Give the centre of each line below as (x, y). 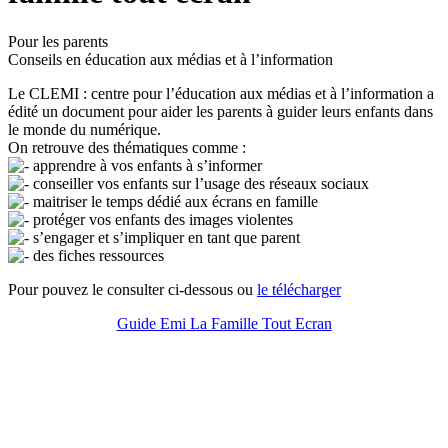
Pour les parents (58, 41)
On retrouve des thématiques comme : (127, 147)
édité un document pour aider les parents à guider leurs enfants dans (220, 111)
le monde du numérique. (84, 129)
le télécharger (299, 289)
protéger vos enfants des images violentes (161, 219)
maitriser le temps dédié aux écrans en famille (173, 201)
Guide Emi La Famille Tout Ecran (224, 323)
